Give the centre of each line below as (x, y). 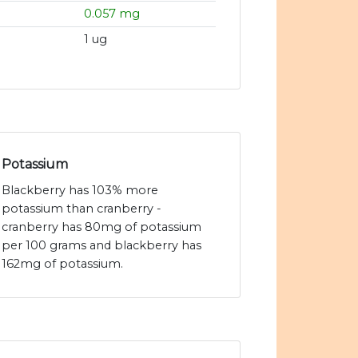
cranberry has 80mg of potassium (101, 227)
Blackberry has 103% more (80, 191)
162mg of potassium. (62, 264)
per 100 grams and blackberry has (101, 246)
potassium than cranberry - (82, 209)
